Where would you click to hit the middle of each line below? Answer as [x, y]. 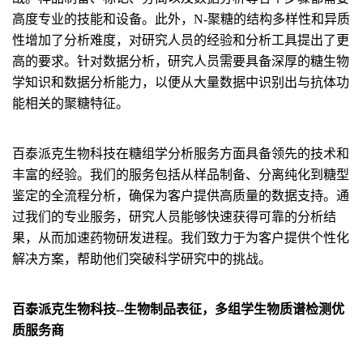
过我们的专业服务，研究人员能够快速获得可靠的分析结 [174, 217]
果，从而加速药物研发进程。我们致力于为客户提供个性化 [181, 238]
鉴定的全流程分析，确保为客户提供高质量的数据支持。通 [181, 196]
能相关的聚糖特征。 [70, 103]
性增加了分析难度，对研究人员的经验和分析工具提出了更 [181, 40]
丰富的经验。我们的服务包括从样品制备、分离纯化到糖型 [181, 175]
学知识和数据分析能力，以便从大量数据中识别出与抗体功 [181, 82]
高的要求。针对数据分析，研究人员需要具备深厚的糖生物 [181, 61]
